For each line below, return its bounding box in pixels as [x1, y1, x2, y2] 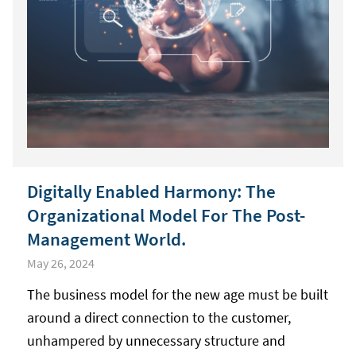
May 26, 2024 [26, 255, 95, 272]
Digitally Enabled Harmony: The [26, 180, 276, 203]
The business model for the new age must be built [26, 285, 328, 304]
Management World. [26, 227, 186, 251]
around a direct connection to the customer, [26, 308, 291, 327]
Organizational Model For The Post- [26, 203, 305, 227]
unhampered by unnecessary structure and [26, 331, 285, 350]
